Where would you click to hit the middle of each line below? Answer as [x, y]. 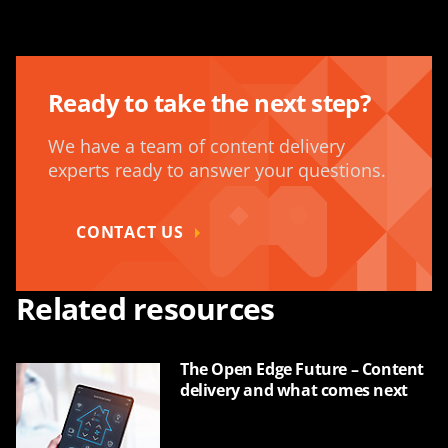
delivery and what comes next [294, 390]
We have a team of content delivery [196, 146]
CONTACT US [130, 232]
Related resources [145, 308]
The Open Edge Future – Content [302, 369]
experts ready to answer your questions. [217, 170]
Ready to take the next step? [209, 102]
